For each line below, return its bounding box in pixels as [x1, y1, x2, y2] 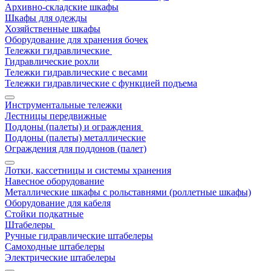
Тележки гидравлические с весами [5, 67, 148, 77]
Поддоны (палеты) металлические [5, 132, 146, 143]
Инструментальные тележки [5, 100, 122, 110]
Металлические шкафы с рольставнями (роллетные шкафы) [5, 187, 251, 197]
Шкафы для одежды [5, 13, 87, 23]
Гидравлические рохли [5, 56, 99, 67]
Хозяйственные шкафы [5, 24, 100, 34]
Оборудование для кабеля [5, 198, 111, 208]
